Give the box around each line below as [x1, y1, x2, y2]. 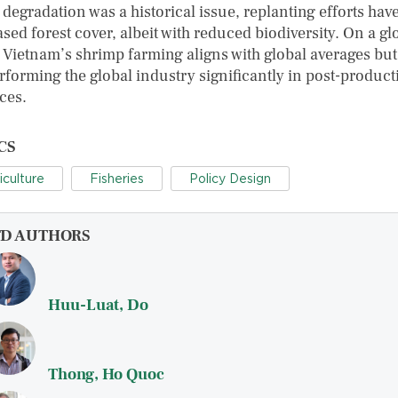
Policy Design [189, 171, 271, 186]
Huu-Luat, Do [48, 295, 148, 315]
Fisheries [90, 171, 144, 186]
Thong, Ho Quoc [48, 364, 164, 385]
